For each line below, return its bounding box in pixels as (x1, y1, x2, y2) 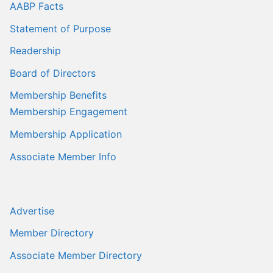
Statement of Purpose (10, 22, 111, 35)
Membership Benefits (10, 89, 107, 102)
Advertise (10, 204, 54, 217)
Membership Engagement (10, 105, 127, 118)
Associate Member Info (10, 150, 116, 163)
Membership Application (10, 127, 122, 140)
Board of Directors (10, 66, 96, 79)
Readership (10, 44, 61, 57)
